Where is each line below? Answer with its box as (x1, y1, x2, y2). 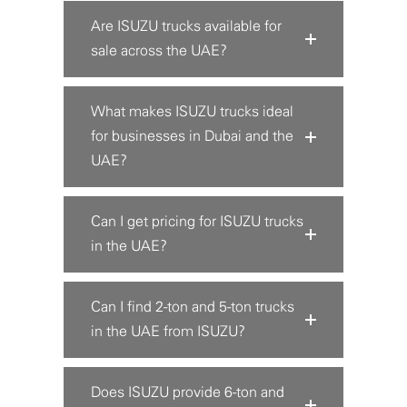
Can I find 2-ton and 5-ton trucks (91, 300, 294, 315)
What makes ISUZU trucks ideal (91, 104, 293, 120)
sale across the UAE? (91, 44, 227, 59)
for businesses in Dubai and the (91, 129, 293, 144)
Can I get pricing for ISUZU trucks (91, 214, 303, 230)
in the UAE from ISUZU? (91, 324, 245, 340)
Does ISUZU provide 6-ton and (91, 385, 284, 401)
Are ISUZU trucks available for (91, 19, 282, 35)
